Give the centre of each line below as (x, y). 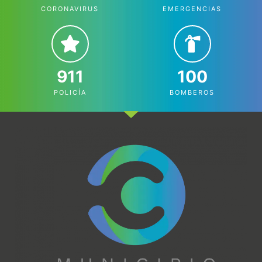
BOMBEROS (192, 92)
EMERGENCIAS (192, 8)
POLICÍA (70, 92)
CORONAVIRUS (70, 8)
